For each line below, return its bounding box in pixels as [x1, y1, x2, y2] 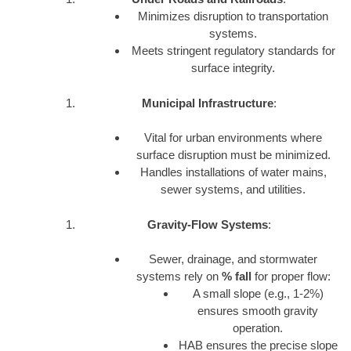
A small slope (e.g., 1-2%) [192, 287, 324, 301]
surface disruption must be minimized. [136, 148, 331, 162]
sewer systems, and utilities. [161, 183, 306, 197]
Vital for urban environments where [144, 131, 323, 145]
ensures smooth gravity [197, 304, 318, 318]
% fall [221, 270, 251, 284]
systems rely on [136, 270, 222, 284]
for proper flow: [251, 270, 331, 284]
